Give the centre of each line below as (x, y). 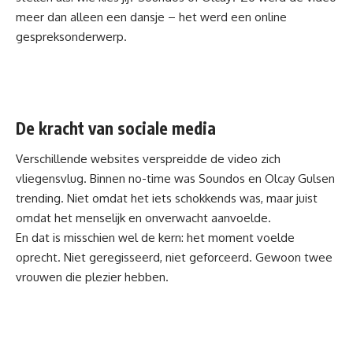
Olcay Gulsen (300, 179)
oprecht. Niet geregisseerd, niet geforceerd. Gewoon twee (174, 258)
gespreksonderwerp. (71, 36)
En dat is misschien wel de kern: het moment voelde (155, 238)
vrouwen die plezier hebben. (92, 277)
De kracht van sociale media (116, 128)
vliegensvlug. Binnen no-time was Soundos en (140, 179)
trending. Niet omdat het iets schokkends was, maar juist (167, 199)
